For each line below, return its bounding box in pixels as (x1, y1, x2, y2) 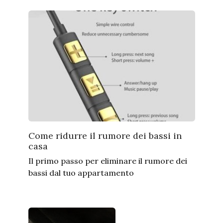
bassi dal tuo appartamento (28, 168, 134, 178)
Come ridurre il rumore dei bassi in (28, 130, 182, 142)
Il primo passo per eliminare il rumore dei (28, 156, 187, 166)
